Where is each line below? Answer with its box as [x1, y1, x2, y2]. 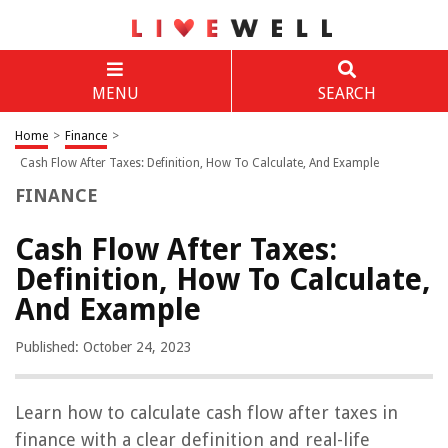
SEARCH [317, 84, 376, 103]
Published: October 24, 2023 [15, 339, 192, 355]
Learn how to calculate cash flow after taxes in [15, 402, 398, 423]
